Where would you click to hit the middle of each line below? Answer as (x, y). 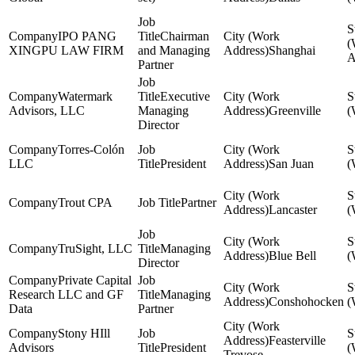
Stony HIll (84, 333)
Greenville (295, 111)
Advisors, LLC (47, 111)
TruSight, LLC (95, 248)
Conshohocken (306, 302)
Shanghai (292, 50)
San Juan (291, 164)
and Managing (174, 50)
